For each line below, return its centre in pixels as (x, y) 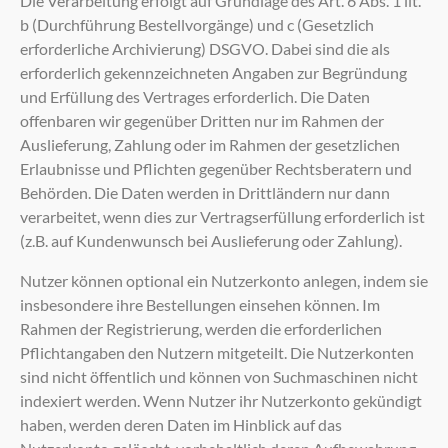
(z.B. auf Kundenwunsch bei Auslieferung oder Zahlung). (211, 240)
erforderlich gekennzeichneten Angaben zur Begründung (213, 72)
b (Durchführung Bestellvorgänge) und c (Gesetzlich (197, 24)
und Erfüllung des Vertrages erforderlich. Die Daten (195, 96)
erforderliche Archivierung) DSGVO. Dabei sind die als (205, 48)
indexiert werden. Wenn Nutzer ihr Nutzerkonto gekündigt (221, 400)
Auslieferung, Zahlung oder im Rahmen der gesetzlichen (210, 144)
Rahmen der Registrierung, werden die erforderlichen (201, 328)
